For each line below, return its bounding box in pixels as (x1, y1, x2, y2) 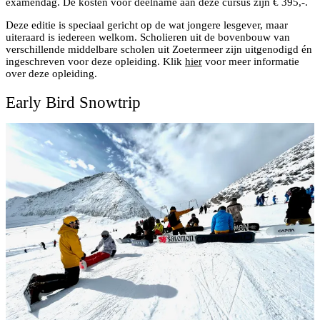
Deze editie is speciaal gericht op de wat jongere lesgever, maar (6, 19, 288, 31)
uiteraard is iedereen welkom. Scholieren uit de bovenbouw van (6, 31, 290, 44)
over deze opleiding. (6, 68, 97, 80)
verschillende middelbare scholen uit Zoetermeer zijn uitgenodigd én (6, 44, 312, 56)
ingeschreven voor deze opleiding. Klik (6, 56, 185, 68)
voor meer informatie (202, 56, 299, 68)
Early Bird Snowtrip (6, 93, 141, 111)
